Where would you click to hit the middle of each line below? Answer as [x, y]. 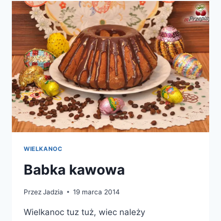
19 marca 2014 [97, 192]
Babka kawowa [74, 170]
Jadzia [53, 192]
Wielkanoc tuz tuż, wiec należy [84, 212]
